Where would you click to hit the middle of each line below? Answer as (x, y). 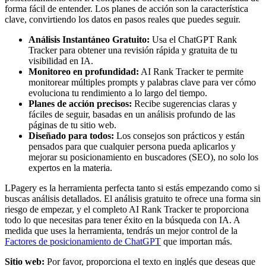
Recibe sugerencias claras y (184, 103)
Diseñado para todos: (71, 135)
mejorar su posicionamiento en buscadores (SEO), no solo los (143, 157)
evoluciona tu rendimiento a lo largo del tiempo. (118, 93)
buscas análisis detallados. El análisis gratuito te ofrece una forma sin (133, 198)
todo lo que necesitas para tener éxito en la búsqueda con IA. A (122, 220)
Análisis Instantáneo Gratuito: (89, 39)
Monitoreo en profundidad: (84, 71)
